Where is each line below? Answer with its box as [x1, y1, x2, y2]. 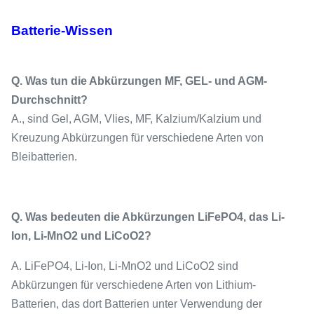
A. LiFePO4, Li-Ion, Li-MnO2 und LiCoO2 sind [11, 260, 238, 272]
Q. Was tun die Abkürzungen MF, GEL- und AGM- [11, 75, 267, 87]
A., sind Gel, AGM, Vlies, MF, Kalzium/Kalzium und [11, 113, 261, 125]
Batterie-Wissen [11, 23, 113, 38]
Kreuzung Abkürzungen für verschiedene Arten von [11, 132, 264, 144]
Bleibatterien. [11, 151, 77, 163]
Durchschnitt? [11, 94, 88, 106]
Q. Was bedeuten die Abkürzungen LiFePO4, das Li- [11, 211, 285, 223]
